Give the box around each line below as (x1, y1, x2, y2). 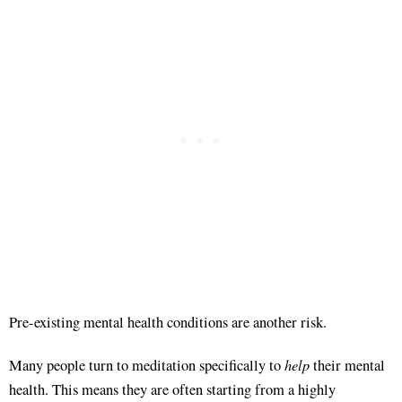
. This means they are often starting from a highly (45, 379, 336, 399)
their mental (310, 354, 385, 375)
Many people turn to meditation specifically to (9, 354, 284, 375)
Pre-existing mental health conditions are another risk (9, 311, 323, 332)
